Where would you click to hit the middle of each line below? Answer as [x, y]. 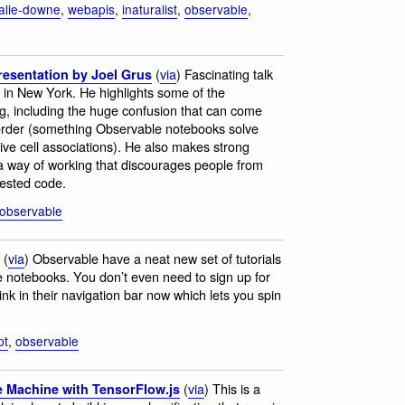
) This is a [232, 389]
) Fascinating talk [225, 74]
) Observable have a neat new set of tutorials [153, 259]
